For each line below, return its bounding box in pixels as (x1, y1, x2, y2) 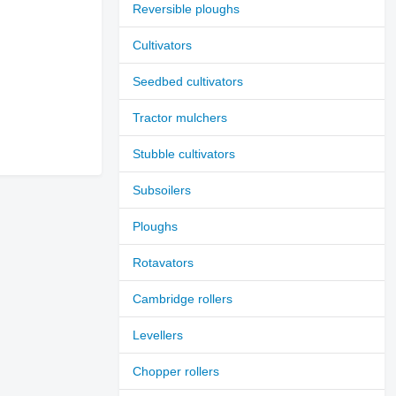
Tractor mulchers (133, 110, 228, 125)
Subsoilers (133, 182, 192, 197)
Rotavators (133, 255, 194, 270)
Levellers (133, 327, 184, 342)
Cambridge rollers (133, 291, 233, 306)
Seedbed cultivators (133, 73, 244, 88)
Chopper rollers (133, 363, 220, 378)
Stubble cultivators (133, 146, 236, 161)
